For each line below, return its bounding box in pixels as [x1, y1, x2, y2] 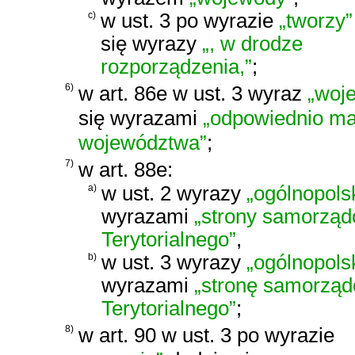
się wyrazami [78, 105, 203, 130]
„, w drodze [202, 32, 303, 55]
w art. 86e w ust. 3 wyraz [78, 81, 307, 105]
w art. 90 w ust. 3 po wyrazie [78, 323, 334, 347]
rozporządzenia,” [101, 55, 252, 78]
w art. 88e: [78, 158, 173, 182]
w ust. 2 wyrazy [101, 182, 246, 205]
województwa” [78, 130, 207, 155]
